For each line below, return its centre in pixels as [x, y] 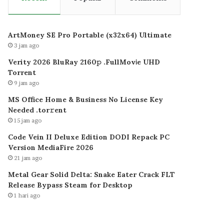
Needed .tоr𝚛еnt [37, 110]
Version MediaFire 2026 [51, 147]
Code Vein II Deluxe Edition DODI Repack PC [89, 137]
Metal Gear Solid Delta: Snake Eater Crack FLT [92, 174]
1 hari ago [27, 195]
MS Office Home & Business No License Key [86, 99]
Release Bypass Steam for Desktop [70, 185]
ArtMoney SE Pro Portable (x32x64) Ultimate [90, 35]
